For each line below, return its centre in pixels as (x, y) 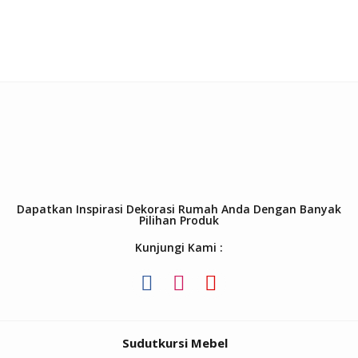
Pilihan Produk (179, 221)
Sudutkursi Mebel (175, 343)
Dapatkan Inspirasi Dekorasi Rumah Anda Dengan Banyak (179, 209)
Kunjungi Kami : (179, 248)
